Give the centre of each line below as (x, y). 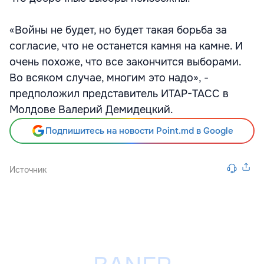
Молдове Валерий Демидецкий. (91, 110)
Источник (28, 170)
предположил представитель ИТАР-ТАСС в (119, 94)
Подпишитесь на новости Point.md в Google (139, 131)
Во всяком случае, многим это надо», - (109, 78)
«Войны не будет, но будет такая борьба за (118, 30)
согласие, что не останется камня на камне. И (126, 46)
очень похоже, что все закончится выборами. (125, 62)
